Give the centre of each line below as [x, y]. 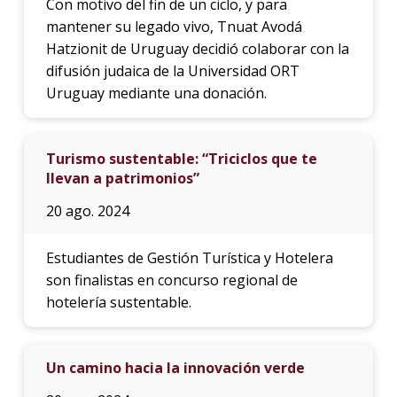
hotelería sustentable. [118, 302]
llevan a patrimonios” [122, 178]
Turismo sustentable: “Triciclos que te [181, 158]
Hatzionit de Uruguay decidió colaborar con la [197, 48]
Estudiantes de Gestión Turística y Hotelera [189, 257]
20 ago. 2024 [87, 210]
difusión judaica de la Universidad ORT [172, 70]
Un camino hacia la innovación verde [175, 367]
